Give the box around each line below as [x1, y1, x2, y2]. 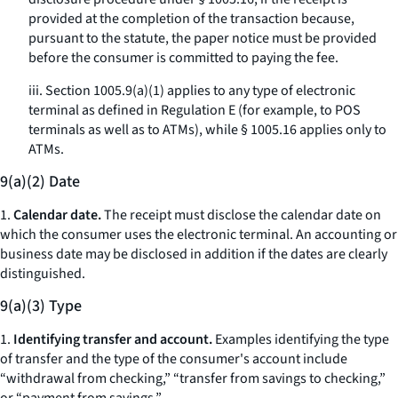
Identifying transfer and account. [13, 330, 212, 349]
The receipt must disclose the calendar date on [101, 205, 381, 225]
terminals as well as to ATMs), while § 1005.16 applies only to [28, 120, 386, 139]
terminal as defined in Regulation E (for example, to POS [28, 100, 361, 120]
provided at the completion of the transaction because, [28, 9, 354, 28]
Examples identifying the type [212, 330, 389, 349]
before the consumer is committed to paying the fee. [28, 48, 338, 68]
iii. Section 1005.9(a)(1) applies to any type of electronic [28, 81, 355, 100]
